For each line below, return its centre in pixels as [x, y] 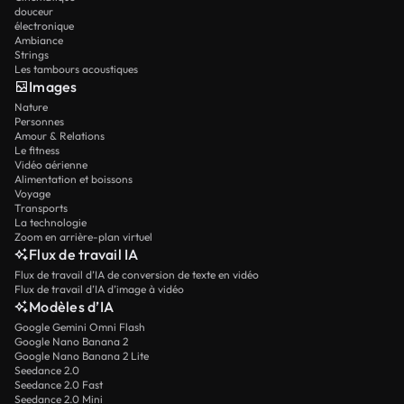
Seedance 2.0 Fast [59, 385]
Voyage [32, 194]
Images [53, 87]
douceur [34, 12]
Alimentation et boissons [73, 179]
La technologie [50, 223]
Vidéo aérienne [51, 165]
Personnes [39, 122]
